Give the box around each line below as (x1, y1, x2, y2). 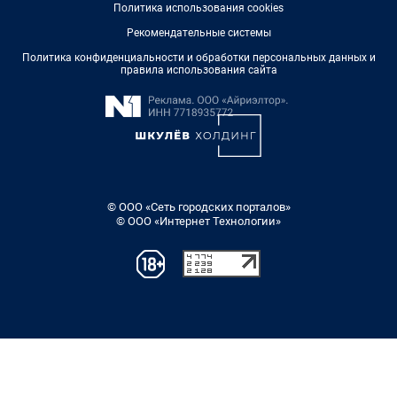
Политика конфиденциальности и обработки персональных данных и (21, 51, 376, 65)
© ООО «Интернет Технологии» (116, 214, 281, 229)
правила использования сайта (120, 64, 277, 77)
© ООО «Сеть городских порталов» (106, 200, 291, 214)
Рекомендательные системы (126, 27, 271, 40)
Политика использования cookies (113, 2, 284, 15)
